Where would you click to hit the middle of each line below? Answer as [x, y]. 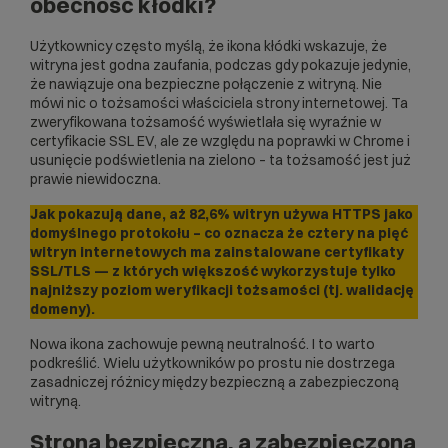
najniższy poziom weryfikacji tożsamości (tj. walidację [222, 290]
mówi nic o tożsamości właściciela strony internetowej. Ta [219, 103]
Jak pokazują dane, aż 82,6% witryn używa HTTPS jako [221, 214]
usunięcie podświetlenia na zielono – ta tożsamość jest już [220, 160]
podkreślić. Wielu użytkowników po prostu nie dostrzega [212, 363]
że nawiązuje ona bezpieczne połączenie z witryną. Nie [206, 84]
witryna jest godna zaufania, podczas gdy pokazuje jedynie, [220, 65]
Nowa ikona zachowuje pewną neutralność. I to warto [202, 344]
